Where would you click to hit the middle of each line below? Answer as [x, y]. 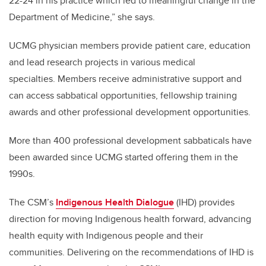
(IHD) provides [204, 202]
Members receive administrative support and [150, 78]
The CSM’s [32, 202]
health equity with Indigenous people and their [106, 235]
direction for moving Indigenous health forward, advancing [130, 218]
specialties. [33, 78]
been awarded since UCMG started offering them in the [123, 157]
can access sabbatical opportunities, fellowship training [123, 95]
